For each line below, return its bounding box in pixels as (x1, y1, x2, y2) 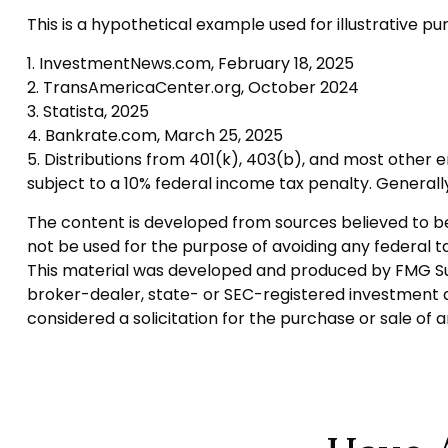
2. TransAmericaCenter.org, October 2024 (26, 75, 359, 99)
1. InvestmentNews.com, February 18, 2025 (26, 51, 354, 75)
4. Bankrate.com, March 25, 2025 (26, 123, 283, 147)
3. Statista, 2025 (26, 99, 149, 123)
